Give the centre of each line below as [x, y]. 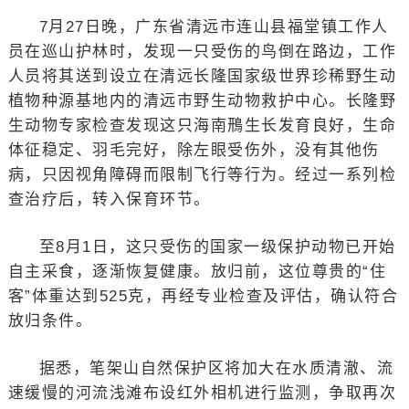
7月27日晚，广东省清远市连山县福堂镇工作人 [214, 27]
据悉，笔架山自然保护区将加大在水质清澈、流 [216, 368]
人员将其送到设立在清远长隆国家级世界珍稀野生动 [202, 76]
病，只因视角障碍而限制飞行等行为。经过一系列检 [202, 175]
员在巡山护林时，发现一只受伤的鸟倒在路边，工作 [202, 52]
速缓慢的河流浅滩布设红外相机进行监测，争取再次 [202, 393]
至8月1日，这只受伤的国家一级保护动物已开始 [217, 247]
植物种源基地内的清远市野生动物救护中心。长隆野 [202, 101]
